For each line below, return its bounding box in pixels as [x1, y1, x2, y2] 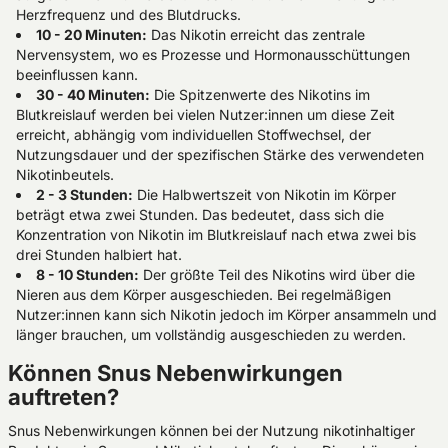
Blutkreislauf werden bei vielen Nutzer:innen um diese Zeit [16, 106, 395, 123]
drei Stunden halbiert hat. [16, 246, 182, 263]
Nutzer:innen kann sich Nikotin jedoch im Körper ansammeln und [16, 306, 437, 323]
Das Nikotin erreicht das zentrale [147, 26, 365, 43]
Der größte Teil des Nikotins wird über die [139, 266, 415, 283]
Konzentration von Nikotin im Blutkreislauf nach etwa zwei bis [16, 226, 416, 243]
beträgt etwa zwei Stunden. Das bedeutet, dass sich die [16, 206, 384, 223]
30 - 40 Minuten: [36, 86, 150, 103]
